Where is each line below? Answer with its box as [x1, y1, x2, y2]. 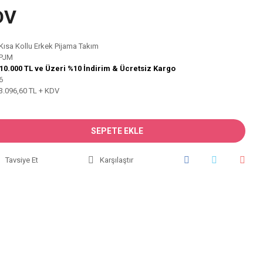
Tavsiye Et [5, 156, 38, 164]
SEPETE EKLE [90, 126, 143, 136]
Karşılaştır [100, 156, 133, 164]
